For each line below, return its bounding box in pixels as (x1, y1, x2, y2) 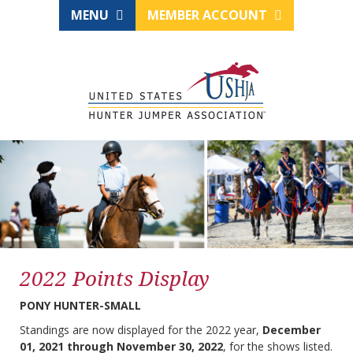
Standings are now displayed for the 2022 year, (20, 322, 262, 338)
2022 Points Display (20, 264, 210, 293)
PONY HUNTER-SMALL (20, 298, 141, 314)
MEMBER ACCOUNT (147, 6, 270, 24)
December (262, 322, 321, 338)
